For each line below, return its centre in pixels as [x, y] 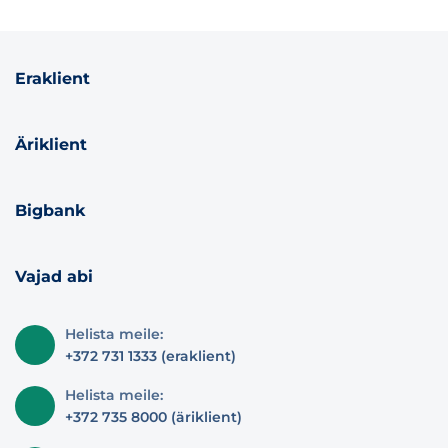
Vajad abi [54, 276]
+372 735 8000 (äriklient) [153, 417]
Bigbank [50, 210]
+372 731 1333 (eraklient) [150, 356]
